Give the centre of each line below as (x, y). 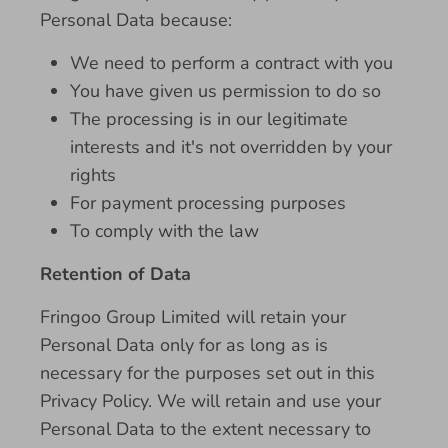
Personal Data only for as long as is (184, 345)
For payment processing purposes (208, 203)
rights (93, 175)
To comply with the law (164, 231)
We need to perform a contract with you (231, 63)
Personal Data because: (136, 20)
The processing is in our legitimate (209, 119)
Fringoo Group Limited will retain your (193, 317)
